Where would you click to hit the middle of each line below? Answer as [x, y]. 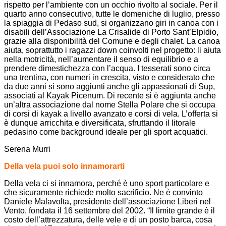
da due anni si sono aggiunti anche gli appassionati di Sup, [109, 86]
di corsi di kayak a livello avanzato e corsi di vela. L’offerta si [111, 114]
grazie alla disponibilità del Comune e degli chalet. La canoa [112, 41]
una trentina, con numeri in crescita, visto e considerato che [109, 77]
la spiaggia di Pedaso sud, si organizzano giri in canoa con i [111, 23]
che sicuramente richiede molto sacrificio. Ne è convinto [103, 192]
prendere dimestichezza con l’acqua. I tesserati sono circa [107, 68]
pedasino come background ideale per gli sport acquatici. [106, 132]
